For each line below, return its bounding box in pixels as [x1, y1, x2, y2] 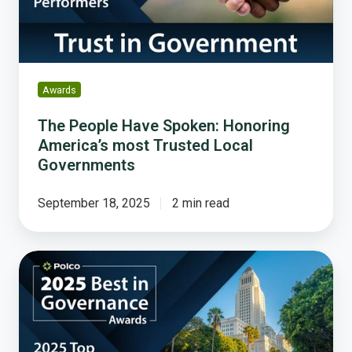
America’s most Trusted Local [38, 136, 253, 156]
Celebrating [19, 252, 82, 268]
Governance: [19, 328, 86, 343]
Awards [42, 83, 76, 96]
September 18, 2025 [38, 196, 150, 211]
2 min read [171, 196, 229, 211]
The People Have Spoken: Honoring [38, 116, 290, 136]
